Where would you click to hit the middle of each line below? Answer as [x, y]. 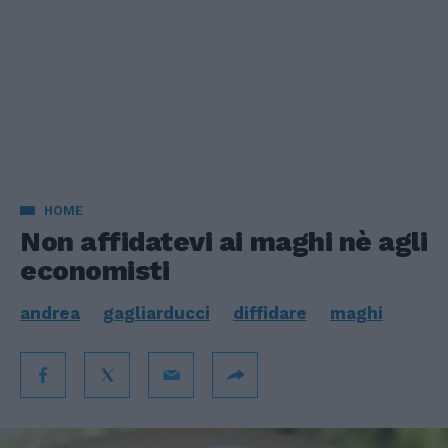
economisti [95, 270]
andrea [50, 313]
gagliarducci [156, 313]
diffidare [270, 313]
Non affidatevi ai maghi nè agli [224, 241]
